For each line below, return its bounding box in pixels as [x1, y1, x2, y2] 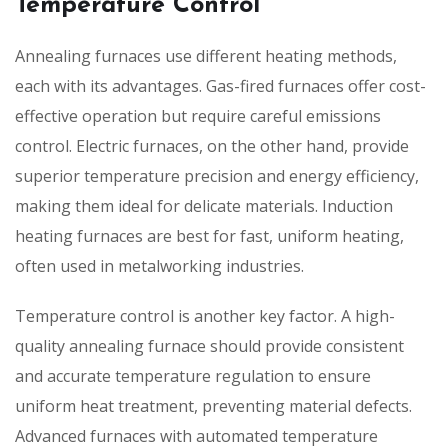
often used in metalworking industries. [15, 254, 304, 277]
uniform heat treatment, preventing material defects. [15, 394, 412, 417]
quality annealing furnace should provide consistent [15, 334, 404, 357]
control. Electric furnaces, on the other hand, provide [15, 134, 409, 157]
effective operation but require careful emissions [15, 104, 381, 127]
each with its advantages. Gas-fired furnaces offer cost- [15, 74, 426, 97]
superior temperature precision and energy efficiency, [15, 164, 419, 187]
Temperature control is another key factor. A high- [15, 304, 395, 327]
